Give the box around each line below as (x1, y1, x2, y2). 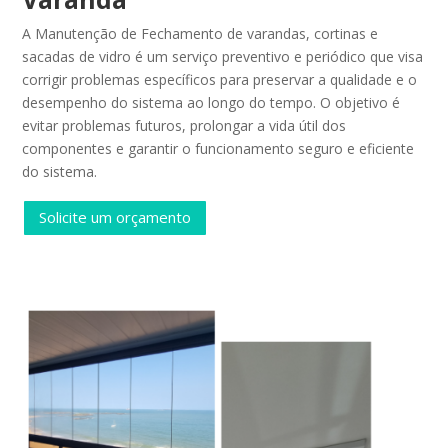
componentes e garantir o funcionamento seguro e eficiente (22, 138, 415, 158)
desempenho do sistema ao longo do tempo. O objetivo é (22, 92, 401, 112)
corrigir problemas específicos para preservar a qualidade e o (22, 69, 418, 89)
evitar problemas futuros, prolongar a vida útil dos (22, 115, 347, 135)
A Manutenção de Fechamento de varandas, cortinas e (22, 23, 379, 43)
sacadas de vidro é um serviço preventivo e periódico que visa (22, 46, 424, 66)
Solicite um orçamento (39, 207, 192, 228)
